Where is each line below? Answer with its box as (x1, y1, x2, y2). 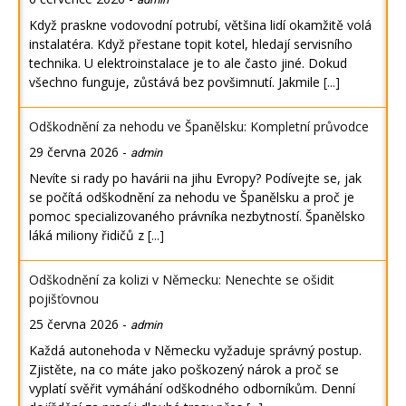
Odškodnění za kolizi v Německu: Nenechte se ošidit (29, 270, 334, 288)
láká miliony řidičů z (29, 226, 148, 244)
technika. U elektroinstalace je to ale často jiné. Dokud (29, 53, 347, 72)
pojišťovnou (29, 289, 99, 307)
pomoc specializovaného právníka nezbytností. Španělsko (29, 207, 365, 225)
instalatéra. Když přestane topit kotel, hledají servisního (29, 34, 353, 53)
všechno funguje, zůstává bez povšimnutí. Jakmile (29, 72, 324, 91)
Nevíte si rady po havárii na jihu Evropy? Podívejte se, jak (29, 169, 362, 187)
